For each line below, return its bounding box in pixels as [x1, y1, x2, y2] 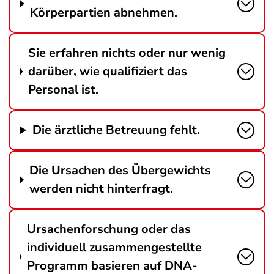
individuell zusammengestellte [26, 239, 202, 256]
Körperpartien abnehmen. [30, 4, 178, 21]
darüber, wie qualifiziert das [28, 63, 188, 80]
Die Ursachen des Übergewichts [29, 162, 212, 179]
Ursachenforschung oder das [26, 221, 191, 237]
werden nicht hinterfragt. [29, 180, 174, 197]
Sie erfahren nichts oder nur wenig [28, 45, 226, 61]
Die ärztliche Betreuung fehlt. [32, 122, 201, 138]
